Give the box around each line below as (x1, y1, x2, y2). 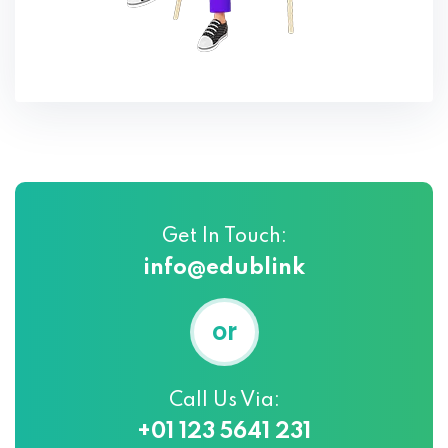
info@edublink (143, 257, 305, 280)
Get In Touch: (161, 227, 287, 248)
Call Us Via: (168, 391, 280, 412)
